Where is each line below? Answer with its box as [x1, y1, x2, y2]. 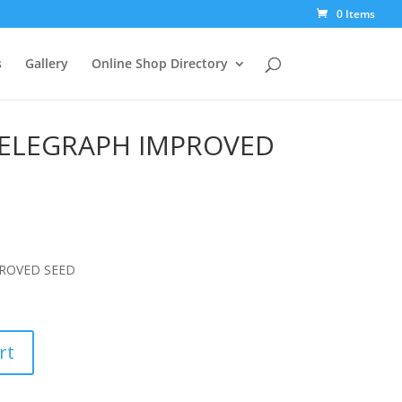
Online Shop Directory [91, 55, 228, 72]
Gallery [24, 55, 68, 72]
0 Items [336, 6, 375, 22]
